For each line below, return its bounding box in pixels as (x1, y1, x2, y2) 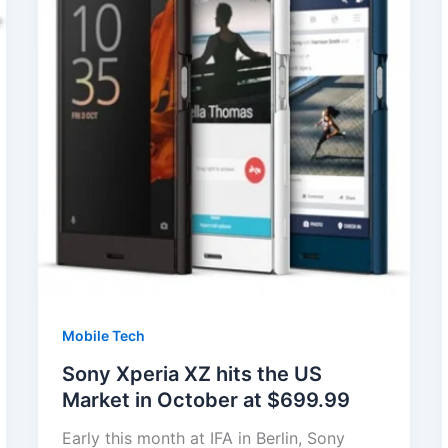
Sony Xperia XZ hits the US (61, 362, 322, 387)
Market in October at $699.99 (61, 388, 350, 413)
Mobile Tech (61, 327, 145, 345)
